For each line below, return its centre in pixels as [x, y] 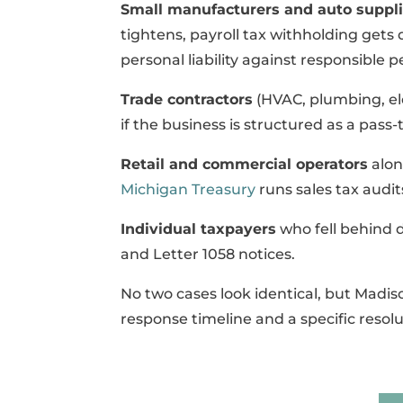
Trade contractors [187, 100]
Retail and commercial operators [245, 165]
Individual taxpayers [199, 229]
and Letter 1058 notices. [208, 255]
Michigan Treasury [188, 190]
